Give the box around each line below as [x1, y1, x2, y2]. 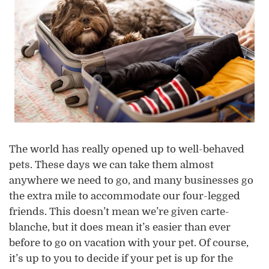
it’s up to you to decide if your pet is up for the [9, 252, 233, 264]
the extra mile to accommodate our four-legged [9, 190, 240, 202]
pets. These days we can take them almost [9, 159, 214, 171]
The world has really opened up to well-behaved [9, 143, 244, 155]
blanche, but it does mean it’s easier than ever [9, 221, 231, 233]
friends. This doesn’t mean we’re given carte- [9, 205, 229, 217]
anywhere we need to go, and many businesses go [9, 174, 253, 186]
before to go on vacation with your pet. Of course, [9, 237, 249, 249]
